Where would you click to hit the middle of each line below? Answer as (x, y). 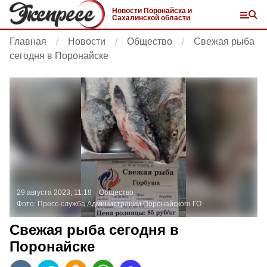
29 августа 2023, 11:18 (54, 193)
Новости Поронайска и (152, 11)
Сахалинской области (151, 18)
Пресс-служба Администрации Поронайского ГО (119, 204)
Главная (28, 41)
